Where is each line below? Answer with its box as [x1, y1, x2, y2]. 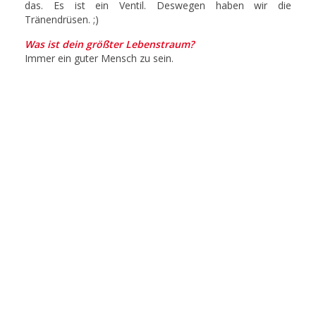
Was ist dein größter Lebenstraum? [25, 37, 194, 51]
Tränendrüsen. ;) [25, 12, 99, 26]
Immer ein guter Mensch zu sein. [25, 51, 174, 65]
